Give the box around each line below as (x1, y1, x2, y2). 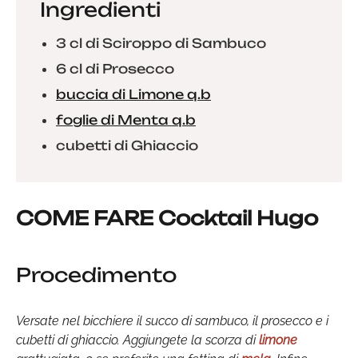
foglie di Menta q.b (56, 112, 196, 128)
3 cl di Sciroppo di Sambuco (56, 35, 266, 51)
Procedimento (16, 263, 177, 287)
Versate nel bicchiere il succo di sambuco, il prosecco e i (16, 313, 328, 328)
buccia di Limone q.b (56, 86, 211, 102)
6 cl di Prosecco (56, 61, 174, 77)
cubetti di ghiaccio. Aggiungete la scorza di (16, 332, 259, 348)
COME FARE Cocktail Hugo (16, 206, 318, 230)
